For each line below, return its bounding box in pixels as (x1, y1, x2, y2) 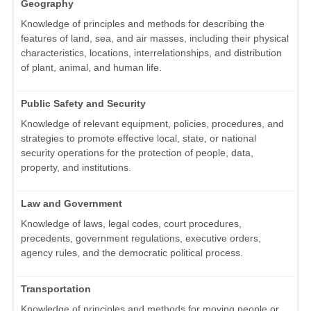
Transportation (21, 283, 91, 294)
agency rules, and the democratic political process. (21, 246, 243, 258)
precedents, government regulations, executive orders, (21, 232, 261, 244)
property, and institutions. (21, 161, 131, 173)
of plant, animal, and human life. (21, 61, 162, 73)
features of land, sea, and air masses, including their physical (21, 32, 289, 44)
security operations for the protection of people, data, (21, 146, 253, 158)
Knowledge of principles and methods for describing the (21, 17, 264, 29)
